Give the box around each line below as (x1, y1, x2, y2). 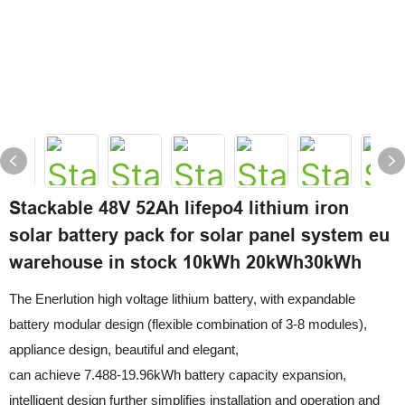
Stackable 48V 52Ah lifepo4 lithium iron (9, 196, 349, 219)
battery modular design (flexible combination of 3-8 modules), (9, 316, 367, 332)
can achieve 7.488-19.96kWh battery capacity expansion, (9, 366, 346, 382)
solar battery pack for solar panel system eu (9, 223, 390, 246)
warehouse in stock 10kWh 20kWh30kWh (9, 250, 362, 273)
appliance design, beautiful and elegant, (9, 341, 242, 357)
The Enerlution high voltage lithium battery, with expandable (9, 290, 355, 306)
